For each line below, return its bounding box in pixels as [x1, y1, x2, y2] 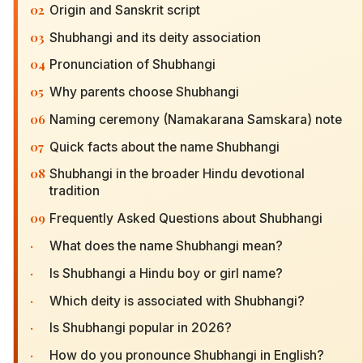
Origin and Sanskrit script [49, 2, 200, 18]
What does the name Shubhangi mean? [49, 238, 283, 254]
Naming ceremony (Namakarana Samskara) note [49, 111, 342, 127]
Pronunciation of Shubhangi [49, 57, 216, 73]
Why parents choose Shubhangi [49, 84, 239, 100]
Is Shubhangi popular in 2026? [49, 320, 232, 336]
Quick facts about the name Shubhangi [49, 139, 280, 155]
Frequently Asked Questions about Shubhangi [49, 211, 322, 227]
